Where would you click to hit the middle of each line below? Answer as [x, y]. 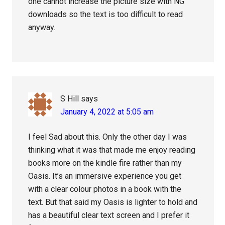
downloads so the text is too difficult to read [106, 15]
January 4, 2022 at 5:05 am [107, 112]
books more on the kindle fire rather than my [105, 163]
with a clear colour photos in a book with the [105, 189]
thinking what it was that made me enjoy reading [112, 150]
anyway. [42, 28]
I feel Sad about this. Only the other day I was [108, 137]
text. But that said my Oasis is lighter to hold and [113, 202]
